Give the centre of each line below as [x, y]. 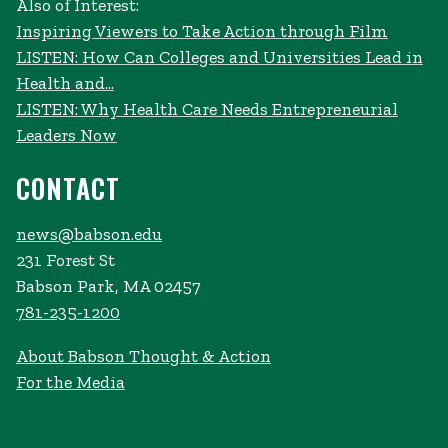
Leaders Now [66, 135]
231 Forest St [65, 260]
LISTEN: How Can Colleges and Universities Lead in [219, 57]
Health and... [65, 83]
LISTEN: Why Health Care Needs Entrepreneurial [207, 109]
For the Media [70, 381]
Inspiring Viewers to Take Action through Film [202, 31]
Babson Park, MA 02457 [108, 286]
